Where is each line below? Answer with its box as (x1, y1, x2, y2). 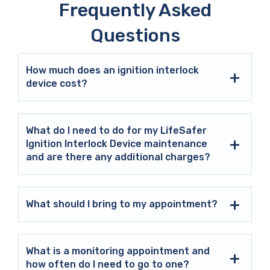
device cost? (26, 77, 87, 89)
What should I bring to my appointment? (26, 198, 218, 210)
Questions (90, 24, 180, 46)
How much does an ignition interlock (26, 64, 199, 76)
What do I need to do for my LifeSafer (26, 124, 207, 136)
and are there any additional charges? (26, 151, 210, 163)
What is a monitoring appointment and (26, 245, 210, 257)
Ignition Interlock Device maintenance (26, 137, 207, 149)
